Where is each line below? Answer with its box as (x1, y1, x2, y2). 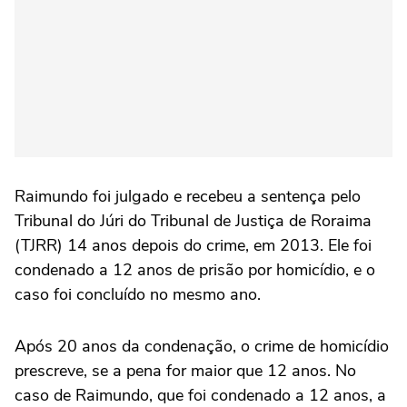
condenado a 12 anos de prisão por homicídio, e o (15, 259, 375, 282)
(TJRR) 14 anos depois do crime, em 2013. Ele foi (15, 234, 372, 257)
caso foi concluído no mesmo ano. (15, 283, 261, 306)
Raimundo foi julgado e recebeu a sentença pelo (15, 185, 361, 208)
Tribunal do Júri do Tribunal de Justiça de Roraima (15, 210, 372, 233)
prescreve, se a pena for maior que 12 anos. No (15, 360, 356, 382)
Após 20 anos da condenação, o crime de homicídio (15, 335, 389, 358)
